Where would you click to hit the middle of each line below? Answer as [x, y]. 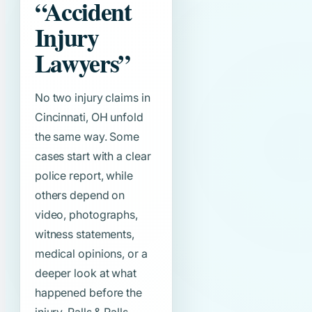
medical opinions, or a [91, 254]
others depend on [80, 195]
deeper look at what [85, 273]
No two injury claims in [92, 98]
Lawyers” [82, 62]
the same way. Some [87, 137]
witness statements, [84, 234]
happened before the [88, 293]
